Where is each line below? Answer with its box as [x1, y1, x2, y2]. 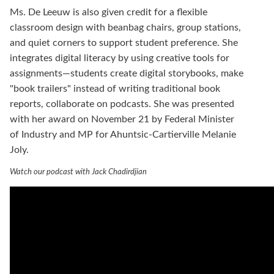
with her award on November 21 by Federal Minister [10, 114, 234, 125]
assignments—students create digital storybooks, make [10, 68, 243, 79]
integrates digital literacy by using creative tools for [10, 53, 229, 64]
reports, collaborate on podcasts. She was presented [10, 99, 234, 109]
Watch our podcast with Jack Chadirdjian [10, 168, 147, 176]
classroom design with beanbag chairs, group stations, [10, 23, 241, 33]
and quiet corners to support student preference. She [10, 38, 238, 48]
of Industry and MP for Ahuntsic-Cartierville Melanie [10, 130, 236, 140]
